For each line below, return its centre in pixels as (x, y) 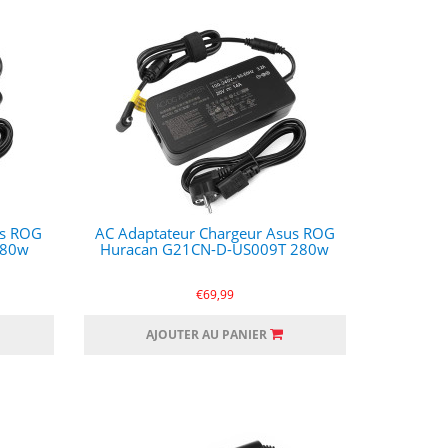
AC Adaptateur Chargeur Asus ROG (214, 233)
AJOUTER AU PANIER (207, 334)
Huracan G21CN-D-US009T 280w (215, 249)
